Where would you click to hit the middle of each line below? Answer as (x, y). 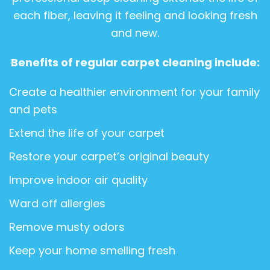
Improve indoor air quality (78, 180)
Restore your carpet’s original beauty (109, 156)
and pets (33, 109)
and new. (135, 33)
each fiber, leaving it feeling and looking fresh (135, 15)
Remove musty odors (67, 227)
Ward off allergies (57, 203)
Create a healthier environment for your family (134, 92)
